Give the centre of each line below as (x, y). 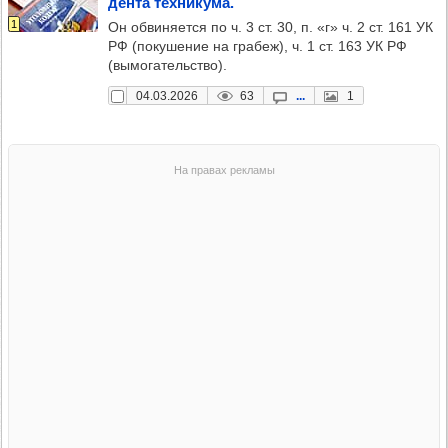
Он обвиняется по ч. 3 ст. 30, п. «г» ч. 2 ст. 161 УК (270, 26)
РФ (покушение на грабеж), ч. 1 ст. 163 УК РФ (257, 45)
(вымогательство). (167, 64)
